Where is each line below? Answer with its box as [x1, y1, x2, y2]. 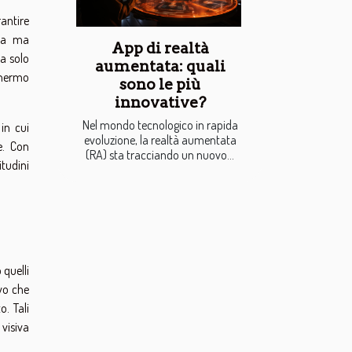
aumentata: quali [94, 57, 225, 76]
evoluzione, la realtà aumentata [83, 132, 236, 148]
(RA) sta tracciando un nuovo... [86, 147, 234, 163]
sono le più [119, 75, 201, 94]
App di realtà [111, 39, 209, 58]
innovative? [114, 93, 206, 112]
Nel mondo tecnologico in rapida [82, 117, 238, 134]
